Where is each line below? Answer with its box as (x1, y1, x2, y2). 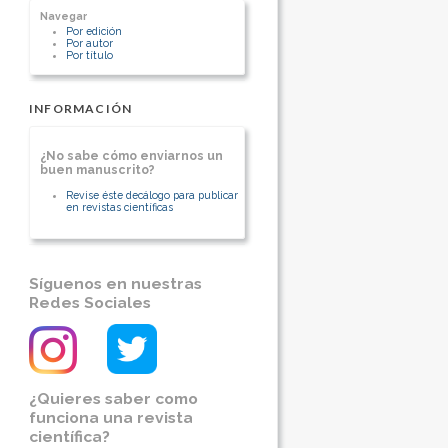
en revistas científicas (66, 201, 173, 214)
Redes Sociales (29, 292, 151, 312)
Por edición (66, 24, 122, 37)
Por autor (66, 36, 113, 49)
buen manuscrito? (40, 163, 155, 178)
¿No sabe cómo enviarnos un (40, 149, 223, 164)
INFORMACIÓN (29, 101, 133, 117)
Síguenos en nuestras (29, 273, 202, 293)
